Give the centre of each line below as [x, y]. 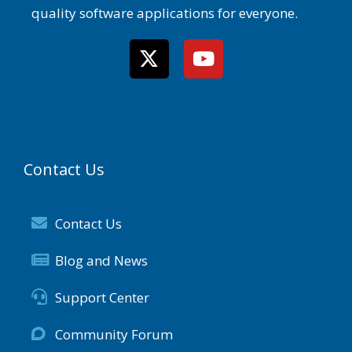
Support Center [102, 297]
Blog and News [101, 260]
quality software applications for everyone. [165, 13]
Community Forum [114, 334]
